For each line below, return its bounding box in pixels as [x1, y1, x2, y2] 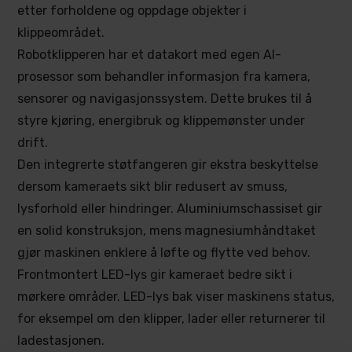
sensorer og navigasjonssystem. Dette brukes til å [17, 91, 312, 106]
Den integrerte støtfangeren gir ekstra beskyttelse [17, 157, 318, 172]
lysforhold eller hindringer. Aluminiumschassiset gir [17, 201, 322, 216]
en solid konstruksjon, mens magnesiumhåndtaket [17, 223, 316, 238]
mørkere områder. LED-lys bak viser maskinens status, [17, 289, 335, 304]
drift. [17, 135, 48, 150]
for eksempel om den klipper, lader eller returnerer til [17, 311, 325, 326]
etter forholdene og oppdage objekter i [17, 3, 247, 18]
